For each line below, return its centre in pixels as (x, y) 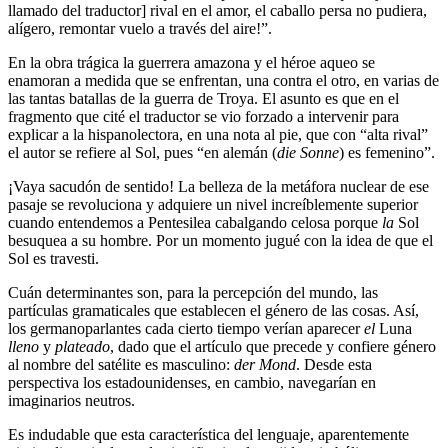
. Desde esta (334, 365)
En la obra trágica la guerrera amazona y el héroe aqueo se (191, 63)
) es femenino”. (389, 153)
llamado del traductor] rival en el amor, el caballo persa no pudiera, (217, 11)
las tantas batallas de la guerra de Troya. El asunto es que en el (203, 99)
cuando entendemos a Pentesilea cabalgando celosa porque (195, 223)
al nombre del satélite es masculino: (121, 365)
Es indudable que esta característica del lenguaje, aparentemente (208, 435)
